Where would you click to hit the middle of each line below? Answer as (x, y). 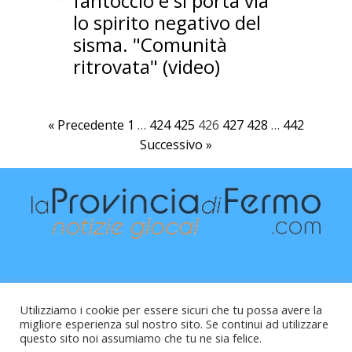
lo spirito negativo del (167, 22)
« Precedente (86, 125)
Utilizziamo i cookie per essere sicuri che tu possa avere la (171, 310)
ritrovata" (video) (146, 66)
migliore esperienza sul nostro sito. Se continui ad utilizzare (174, 324)
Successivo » (176, 144)
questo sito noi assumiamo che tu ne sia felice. (141, 338)
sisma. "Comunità (150, 44)
